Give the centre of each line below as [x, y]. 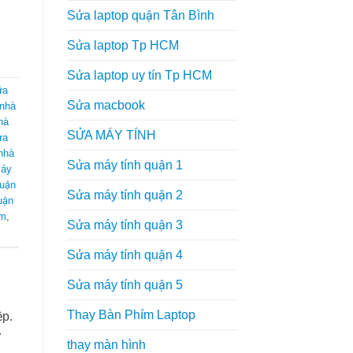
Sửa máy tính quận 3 [124, 225]
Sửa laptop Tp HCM [123, 45]
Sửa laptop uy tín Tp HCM [139, 75]
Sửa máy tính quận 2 [124, 195]
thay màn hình [106, 344]
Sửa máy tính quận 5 [124, 284]
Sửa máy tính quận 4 [124, 255]
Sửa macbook [106, 105]
